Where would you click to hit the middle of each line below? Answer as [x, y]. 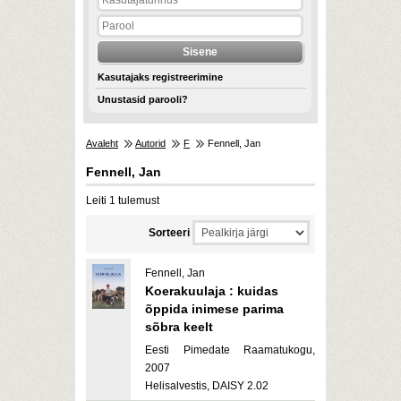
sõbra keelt [179, 327]
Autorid [150, 143]
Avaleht [102, 143]
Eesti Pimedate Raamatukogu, [230, 350]
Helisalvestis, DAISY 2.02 [207, 386]
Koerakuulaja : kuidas [212, 291]
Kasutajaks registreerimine [160, 77]
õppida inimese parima [214, 309]
